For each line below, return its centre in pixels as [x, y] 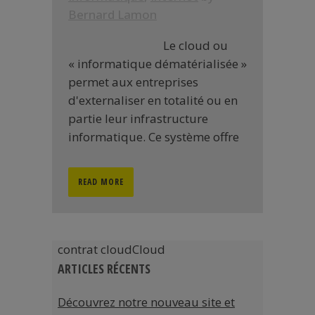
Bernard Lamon [112, 14]
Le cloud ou [195, 45]
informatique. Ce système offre [154, 137]
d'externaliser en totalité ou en [153, 100]
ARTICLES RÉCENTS [104, 269]
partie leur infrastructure [138, 118]
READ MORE [101, 182]
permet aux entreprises [133, 82]
